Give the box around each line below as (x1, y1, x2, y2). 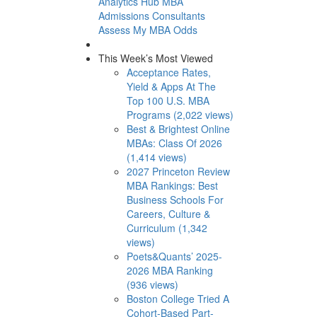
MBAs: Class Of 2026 (126, 135, 222, 150)
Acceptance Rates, (126, 64, 211, 79)
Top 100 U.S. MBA (126, 93, 209, 108)
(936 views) (126, 277, 178, 292)
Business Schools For (126, 192, 224, 207)
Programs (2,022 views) (126, 107, 234, 122)
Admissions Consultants (98, 8, 205, 23)
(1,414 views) (126, 149, 187, 164)
